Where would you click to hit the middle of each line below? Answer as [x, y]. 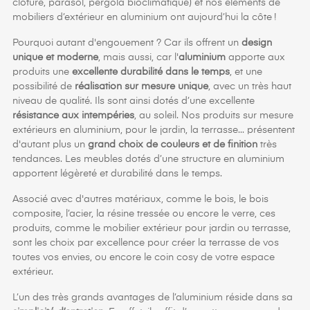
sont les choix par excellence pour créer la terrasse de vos [146, 243]
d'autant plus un [50, 145]
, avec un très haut [250, 87]
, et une [246, 72]
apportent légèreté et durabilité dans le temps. [117, 174]
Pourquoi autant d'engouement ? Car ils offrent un [127, 43]
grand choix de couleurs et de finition [173, 145]
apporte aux [255, 58]
